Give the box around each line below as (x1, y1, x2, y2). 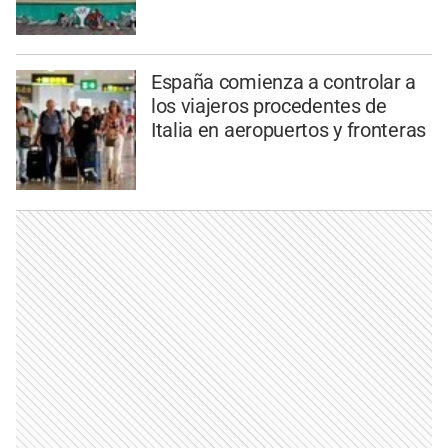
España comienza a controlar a (150, 70, 417, 95)
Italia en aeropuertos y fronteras (150, 118, 426, 143)
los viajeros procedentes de (150, 94, 387, 119)
